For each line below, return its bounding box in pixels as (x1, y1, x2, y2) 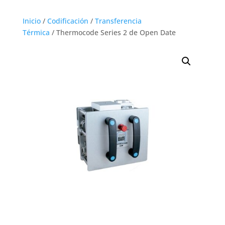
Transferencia (94, 16, 142, 26)
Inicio (22, 16, 41, 26)
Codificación (47, 16, 88, 26)
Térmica (22, 28, 50, 38)
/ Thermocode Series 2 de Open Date (49, 28, 176, 38)
